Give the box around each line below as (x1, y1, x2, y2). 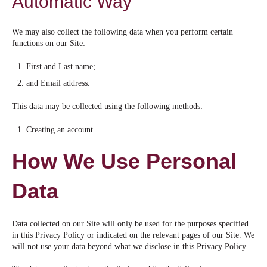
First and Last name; (26, 61, 95, 71)
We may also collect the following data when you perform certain (12, 27, 233, 37)
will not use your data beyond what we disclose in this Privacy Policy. (12, 241, 248, 251)
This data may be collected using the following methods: (12, 102, 203, 111)
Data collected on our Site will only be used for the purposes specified (12, 219, 249, 228)
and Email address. (26, 79, 90, 88)
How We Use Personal (12, 149, 237, 174)
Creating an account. (26, 125, 95, 134)
